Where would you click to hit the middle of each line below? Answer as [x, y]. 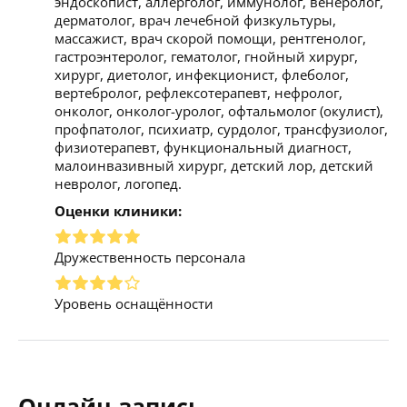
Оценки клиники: [118, 210]
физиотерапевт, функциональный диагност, [203, 147]
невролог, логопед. [118, 183]
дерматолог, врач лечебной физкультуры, [195, 20]
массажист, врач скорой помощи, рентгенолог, [210, 38]
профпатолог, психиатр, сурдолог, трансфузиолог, [221, 129]
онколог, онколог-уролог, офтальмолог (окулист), [219, 110]
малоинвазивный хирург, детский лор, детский [214, 165]
